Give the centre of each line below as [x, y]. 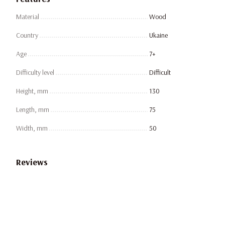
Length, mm [33, 110]
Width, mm [32, 128]
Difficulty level [35, 73]
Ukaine [158, 35]
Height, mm [32, 91]
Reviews [32, 162]
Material [28, 17]
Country [27, 35]
